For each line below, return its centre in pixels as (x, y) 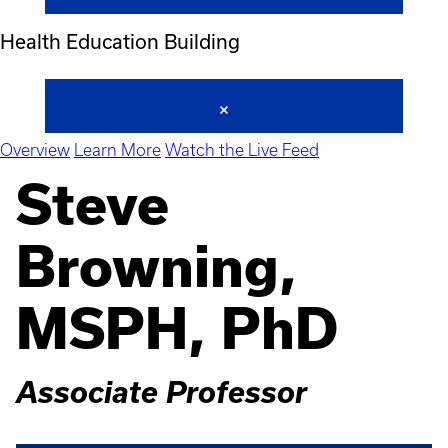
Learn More (117, 150)
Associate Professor (161, 392)
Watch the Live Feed (242, 150)
